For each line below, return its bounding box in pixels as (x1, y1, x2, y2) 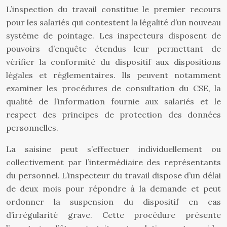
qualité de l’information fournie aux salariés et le (6, 96, 221, 106)
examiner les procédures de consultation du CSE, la (6, 83, 221, 93)
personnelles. (6, 123, 58, 133)
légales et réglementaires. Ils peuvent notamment (6, 70, 221, 80)
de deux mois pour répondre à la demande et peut (6, 183, 221, 194)
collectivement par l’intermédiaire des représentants (6, 157, 221, 167)
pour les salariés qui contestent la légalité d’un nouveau (6, 17, 221, 27)
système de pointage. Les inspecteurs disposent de (6, 30, 221, 41)
